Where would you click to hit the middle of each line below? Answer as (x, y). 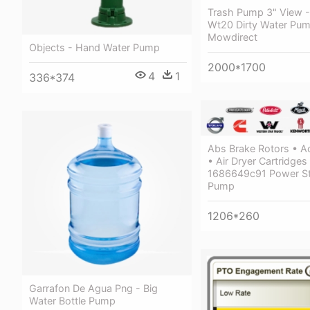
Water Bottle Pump (72, 301)
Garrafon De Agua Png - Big (93, 289)
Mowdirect (232, 37)
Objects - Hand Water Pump (94, 48)
